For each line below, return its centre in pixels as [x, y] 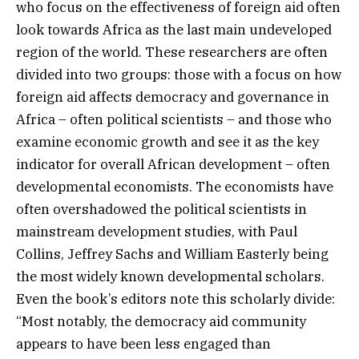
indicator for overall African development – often [173, 165]
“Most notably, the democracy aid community [161, 322]
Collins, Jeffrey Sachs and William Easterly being [172, 254]
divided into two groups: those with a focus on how [179, 75]
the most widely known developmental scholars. [170, 277]
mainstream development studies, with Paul [157, 232]
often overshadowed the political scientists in [161, 210]
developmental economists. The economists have [175, 187]
